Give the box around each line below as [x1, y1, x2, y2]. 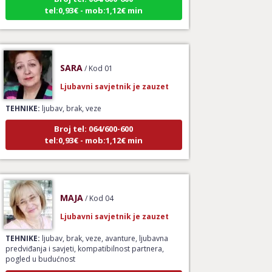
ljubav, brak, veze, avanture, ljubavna [39, 225, 168, 236]
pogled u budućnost [5, 246, 75, 257]
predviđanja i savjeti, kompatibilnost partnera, [5, 236, 164, 246]
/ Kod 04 [84, 185, 114, 196]
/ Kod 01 [84, 55, 113, 66]
